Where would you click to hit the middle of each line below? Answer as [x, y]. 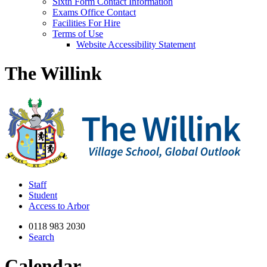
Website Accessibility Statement [136, 44]
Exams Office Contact [94, 12]
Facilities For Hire [86, 23]
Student [43, 195]
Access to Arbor [59, 206]
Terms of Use [78, 34]
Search [41, 237]
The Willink [53, 74]
